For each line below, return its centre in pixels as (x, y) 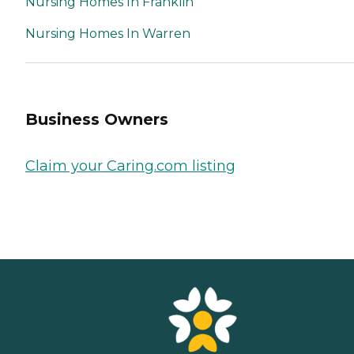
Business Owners (97, 119)
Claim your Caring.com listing (130, 166)
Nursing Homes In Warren (108, 34)
